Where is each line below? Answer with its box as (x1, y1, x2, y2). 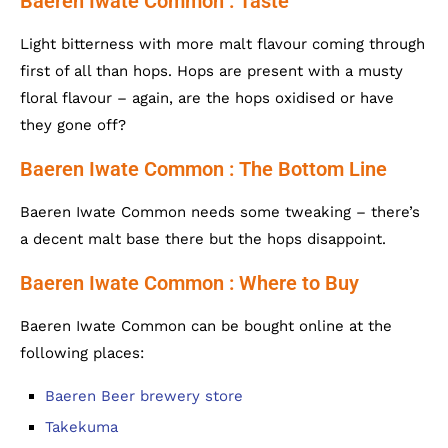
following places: (20, 343, 144, 362)
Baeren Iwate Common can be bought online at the (20, 316, 392, 335)
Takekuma (45, 417, 118, 436)
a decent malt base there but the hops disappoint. (20, 229, 386, 248)
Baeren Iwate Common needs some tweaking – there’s (20, 202, 420, 221)
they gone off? (20, 115, 126, 134)
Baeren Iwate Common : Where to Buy (20, 270, 359, 295)
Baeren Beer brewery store (45, 386, 243, 405)
